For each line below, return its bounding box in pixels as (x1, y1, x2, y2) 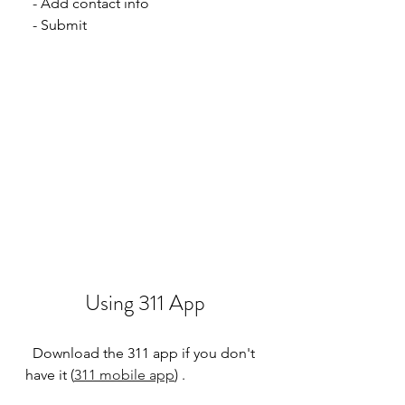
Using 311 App (84, 287, 205, 318)
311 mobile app (74, 365, 174, 383)
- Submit (33, 15, 87, 33)
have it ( (25, 365, 74, 383)
